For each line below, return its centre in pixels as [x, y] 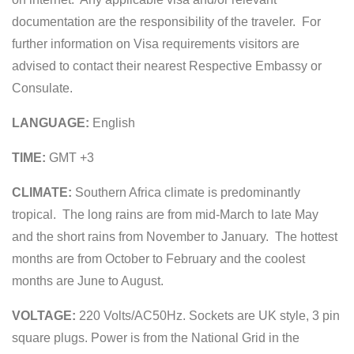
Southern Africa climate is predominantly [186, 192]
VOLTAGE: [44, 315]
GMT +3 [70, 157]
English [112, 122]
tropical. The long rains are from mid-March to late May [165, 214]
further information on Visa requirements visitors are [156, 43]
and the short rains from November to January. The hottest [175, 236]
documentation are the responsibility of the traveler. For [166, 21]
